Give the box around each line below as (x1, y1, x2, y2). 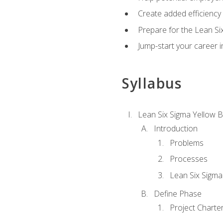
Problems (169, 137, 204, 148)
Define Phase (153, 188, 202, 199)
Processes (169, 153, 208, 165)
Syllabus (121, 73, 182, 93)
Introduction (153, 123, 198, 134)
